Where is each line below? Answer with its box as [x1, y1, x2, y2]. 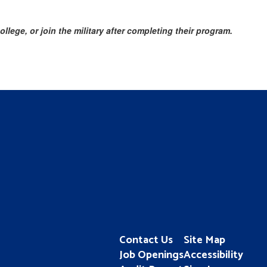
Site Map [183, 231, 225, 249]
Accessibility [183, 246, 243, 264]
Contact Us [119, 231, 173, 249]
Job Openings [119, 246, 184, 264]
